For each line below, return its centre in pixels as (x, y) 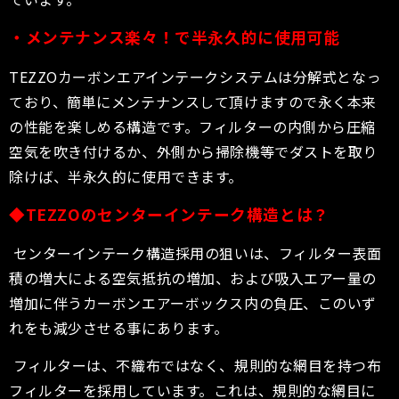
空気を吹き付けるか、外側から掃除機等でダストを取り (193, 151)
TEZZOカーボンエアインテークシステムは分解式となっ (195, 76)
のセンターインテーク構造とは (197, 214)
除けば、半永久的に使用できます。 (126, 176)
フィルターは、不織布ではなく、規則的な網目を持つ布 (195, 366)
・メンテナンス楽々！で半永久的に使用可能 (175, 37)
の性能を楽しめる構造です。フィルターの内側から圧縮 (192, 126)
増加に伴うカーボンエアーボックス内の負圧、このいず (193, 303)
